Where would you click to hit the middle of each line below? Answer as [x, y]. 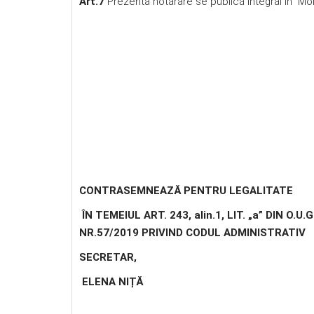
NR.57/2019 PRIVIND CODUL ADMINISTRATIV [192, 233]
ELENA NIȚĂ [111, 282]
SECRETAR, [108, 257]
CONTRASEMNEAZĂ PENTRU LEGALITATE [186, 191]
